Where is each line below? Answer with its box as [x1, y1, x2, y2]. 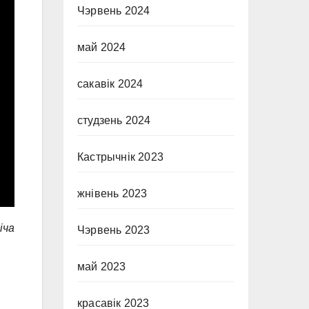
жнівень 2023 [77, 188, 148, 199]
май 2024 [77, 41, 126, 53]
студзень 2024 [77, 114, 151, 126]
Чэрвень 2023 [77, 224, 150, 236]
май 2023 [77, 261, 126, 272]
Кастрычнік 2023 [77, 151, 163, 163]
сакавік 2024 [77, 78, 143, 90]
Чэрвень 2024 [77, 5, 150, 17]
